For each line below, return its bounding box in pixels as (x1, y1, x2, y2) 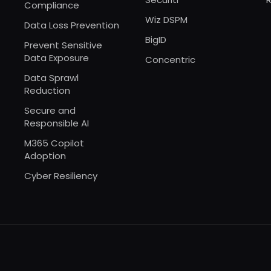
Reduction (24, 83, 70, 97)
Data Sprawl (24, 71, 79, 84)
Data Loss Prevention (24, 18, 119, 31)
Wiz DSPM (145, 13, 188, 26)
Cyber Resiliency (24, 169, 97, 182)
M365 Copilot (24, 136, 84, 149)
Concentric (145, 53, 195, 66)
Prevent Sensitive (24, 38, 102, 51)
